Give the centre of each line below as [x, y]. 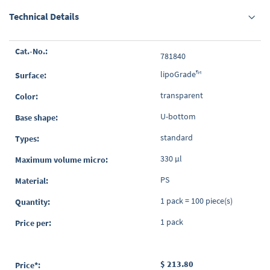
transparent [181, 96]
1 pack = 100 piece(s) [196, 201]
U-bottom [178, 117]
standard [176, 138]
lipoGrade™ [181, 74]
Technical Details [44, 17]
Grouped [24, 47]
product [23, 59]
